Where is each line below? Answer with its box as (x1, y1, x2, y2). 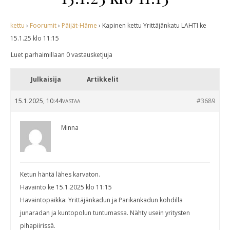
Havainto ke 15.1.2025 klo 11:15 (20, 182, 112, 191)
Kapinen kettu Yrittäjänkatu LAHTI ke (102, 21, 206, 30)
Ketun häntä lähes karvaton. (20, 169, 100, 179)
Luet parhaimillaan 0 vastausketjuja (11, 50, 112, 59)
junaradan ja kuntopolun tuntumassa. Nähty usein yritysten (20, 208, 190, 217)
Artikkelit (87, 74, 119, 84)
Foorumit (30, 21, 56, 30)
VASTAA (62, 97, 80, 105)
